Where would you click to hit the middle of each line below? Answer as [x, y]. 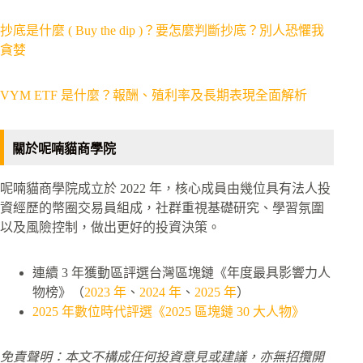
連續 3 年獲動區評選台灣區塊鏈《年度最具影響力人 [181, 273]
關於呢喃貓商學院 [64, 149]
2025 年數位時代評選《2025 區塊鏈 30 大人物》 [169, 312]
